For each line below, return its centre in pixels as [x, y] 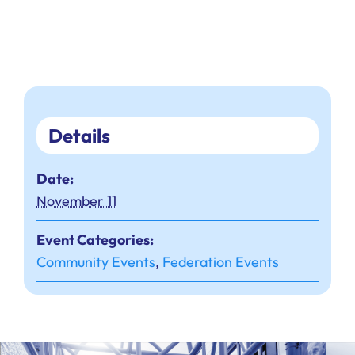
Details [79, 136]
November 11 [76, 201]
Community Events [95, 262]
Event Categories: [95, 240]
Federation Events [220, 262]
